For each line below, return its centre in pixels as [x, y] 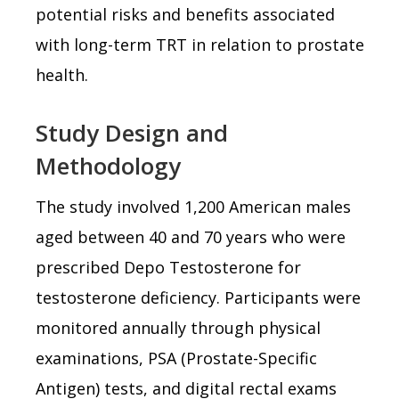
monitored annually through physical [178, 327]
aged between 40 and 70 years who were [191, 236]
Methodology [108, 165]
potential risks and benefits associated [185, 14]
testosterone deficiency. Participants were [198, 297]
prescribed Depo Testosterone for [168, 267]
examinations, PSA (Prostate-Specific [176, 358]
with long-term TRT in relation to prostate [200, 44]
